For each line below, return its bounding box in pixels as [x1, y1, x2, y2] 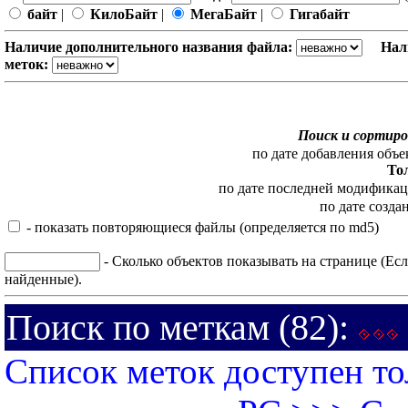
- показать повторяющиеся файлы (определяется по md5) [23, 219, 379, 235]
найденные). [5, 271, 82, 287]
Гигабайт [290, 6, 350, 22]
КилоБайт [90, 6, 158, 22]
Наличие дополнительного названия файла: [5, 39, 292, 55]
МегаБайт [190, 6, 257, 22]
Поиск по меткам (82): [6, 307, 358, 348]
